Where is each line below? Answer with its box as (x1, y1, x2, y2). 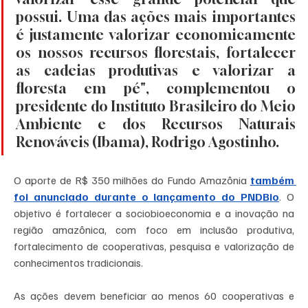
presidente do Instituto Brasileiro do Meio (16, 98, 296, 115)
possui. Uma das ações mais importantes (16, 8, 296, 26)
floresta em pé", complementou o (16, 80, 296, 98)
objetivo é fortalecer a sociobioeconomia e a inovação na (14, 206, 294, 221)
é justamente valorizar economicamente (16, 26, 296, 44)
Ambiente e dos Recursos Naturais (16, 115, 296, 133)
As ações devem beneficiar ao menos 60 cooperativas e (14, 289, 294, 303)
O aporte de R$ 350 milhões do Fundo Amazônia (14, 173, 250, 188)
